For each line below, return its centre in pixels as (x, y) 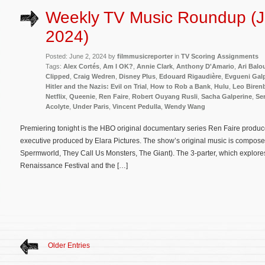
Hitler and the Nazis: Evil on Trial (96, 87)
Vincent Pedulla (137, 107)
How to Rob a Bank (180, 87)
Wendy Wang (185, 107)
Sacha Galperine (227, 97)
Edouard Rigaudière (190, 77)
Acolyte (57, 107)
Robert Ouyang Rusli (165, 97)
